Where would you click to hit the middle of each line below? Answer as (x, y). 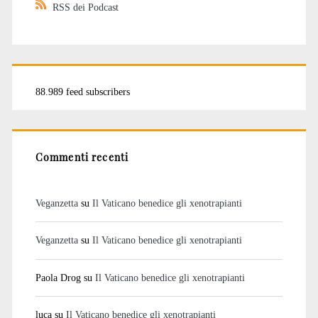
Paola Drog (58, 277)
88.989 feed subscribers (82, 92)
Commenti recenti (82, 157)
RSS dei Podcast (85, 7)
